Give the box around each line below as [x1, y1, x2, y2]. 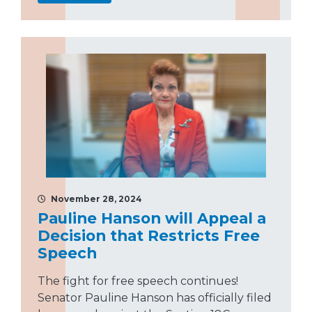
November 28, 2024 [49, 194, 142, 205]
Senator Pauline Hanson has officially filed [38, 291, 272, 305]
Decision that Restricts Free [38, 226, 260, 245]
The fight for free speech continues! [38, 274, 238, 288]
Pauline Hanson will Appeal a [38, 209, 266, 228]
